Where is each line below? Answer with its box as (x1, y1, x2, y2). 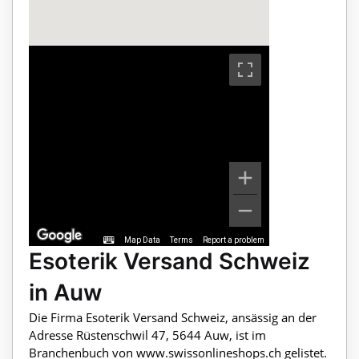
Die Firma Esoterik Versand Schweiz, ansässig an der (29, 309, 317, 326)
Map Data (124, 236, 160, 245)
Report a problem (203, 236, 264, 245)
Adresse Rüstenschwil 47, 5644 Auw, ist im (29, 327, 266, 344)
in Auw (29, 279, 102, 307)
